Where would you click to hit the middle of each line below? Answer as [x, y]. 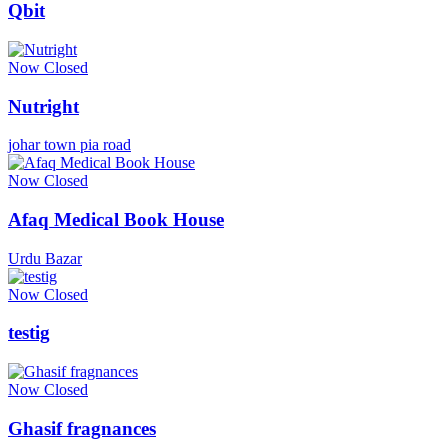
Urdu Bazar [45, 258]
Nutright [43, 106]
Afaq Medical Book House [116, 219]
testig [29, 333]
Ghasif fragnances [82, 428]
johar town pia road [69, 145]
